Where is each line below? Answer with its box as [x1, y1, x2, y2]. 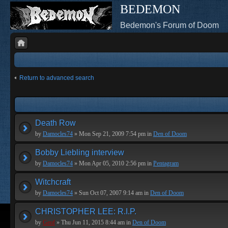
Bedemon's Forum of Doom [120, 21, 219, 30]
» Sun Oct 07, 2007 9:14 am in [73, 189, 150, 196]
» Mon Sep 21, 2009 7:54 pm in [73, 130, 153, 137]
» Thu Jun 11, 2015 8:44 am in [55, 219, 132, 226]
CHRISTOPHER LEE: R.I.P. [35, 207, 136, 216]
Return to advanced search [19, 74, 94, 81]
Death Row [35, 119, 76, 127]
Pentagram [153, 160, 179, 167]
